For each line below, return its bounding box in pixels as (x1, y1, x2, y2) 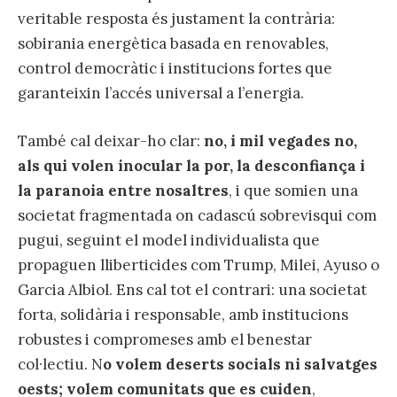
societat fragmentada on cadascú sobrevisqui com (18, 205, 377, 225)
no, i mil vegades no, (200, 130, 357, 151)
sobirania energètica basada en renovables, (18, 33, 329, 53)
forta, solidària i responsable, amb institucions (18, 304, 348, 324)
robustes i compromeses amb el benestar (18, 329, 312, 349)
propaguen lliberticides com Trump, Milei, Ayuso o (18, 254, 379, 275)
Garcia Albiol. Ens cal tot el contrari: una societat (18, 279, 367, 300)
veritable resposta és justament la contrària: (18, 8, 335, 28)
